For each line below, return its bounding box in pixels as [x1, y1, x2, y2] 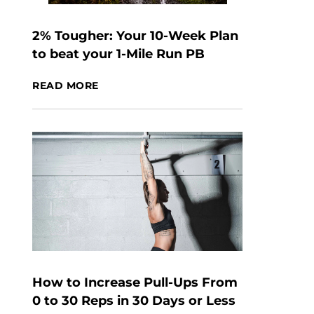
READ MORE [32, 79, 100, 92]
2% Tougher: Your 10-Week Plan [32, 28, 238, 43]
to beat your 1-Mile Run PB [32, 46, 205, 62]
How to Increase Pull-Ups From [32, 275, 238, 290]
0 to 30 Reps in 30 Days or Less [32, 293, 235, 308]
